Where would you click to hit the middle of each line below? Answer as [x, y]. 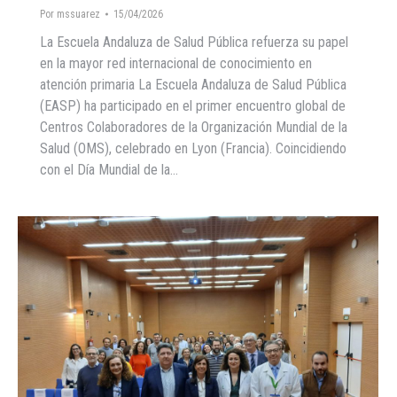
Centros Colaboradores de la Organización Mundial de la [194, 127]
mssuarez [78, 14]
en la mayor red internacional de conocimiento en [176, 63]
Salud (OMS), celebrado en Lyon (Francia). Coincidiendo [193, 148]
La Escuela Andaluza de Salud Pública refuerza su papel [194, 42]
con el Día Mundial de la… [109, 170]
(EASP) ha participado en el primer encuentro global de [193, 106]
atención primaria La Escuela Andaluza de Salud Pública [193, 85]
